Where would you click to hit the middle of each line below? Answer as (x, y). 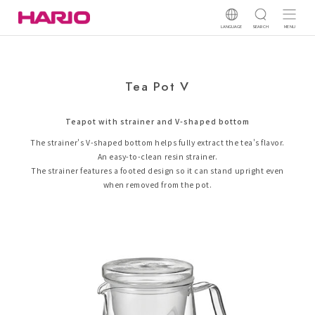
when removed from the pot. (157, 185)
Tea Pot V (157, 86)
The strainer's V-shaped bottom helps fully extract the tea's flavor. (157, 143)
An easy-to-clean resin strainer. (157, 157)
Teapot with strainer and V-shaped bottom (157, 122)
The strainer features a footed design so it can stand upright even (157, 171)
